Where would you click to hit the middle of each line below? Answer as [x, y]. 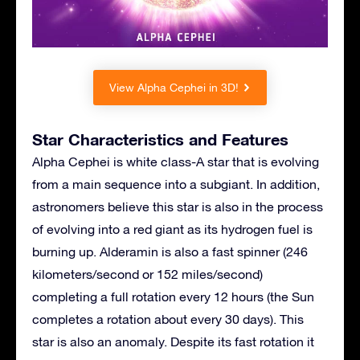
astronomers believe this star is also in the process [178, 207]
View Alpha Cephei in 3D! [174, 88]
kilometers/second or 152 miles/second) [147, 274]
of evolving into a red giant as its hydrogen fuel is [172, 229]
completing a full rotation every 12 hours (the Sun [173, 297]
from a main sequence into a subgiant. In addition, [176, 184]
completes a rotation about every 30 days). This [168, 319]
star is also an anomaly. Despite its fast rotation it [173, 342]
